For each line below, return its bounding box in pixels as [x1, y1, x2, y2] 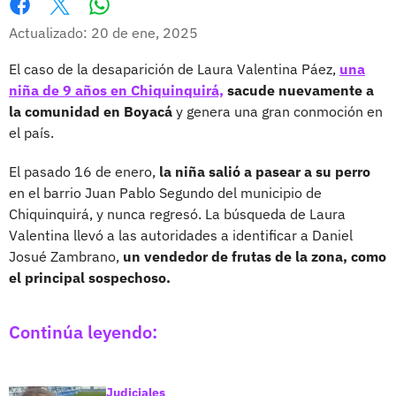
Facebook [9, 14, 70, 33]
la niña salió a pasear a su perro [159, 162, 370, 180]
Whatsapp [98, 13, 168, 32]
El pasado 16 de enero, [9, 162, 159, 180]
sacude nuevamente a [224, 80, 374, 99]
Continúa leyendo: [9, 319, 157, 344]
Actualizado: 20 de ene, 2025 [9, 23, 198, 42]
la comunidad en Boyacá [9, 102, 172, 120]
